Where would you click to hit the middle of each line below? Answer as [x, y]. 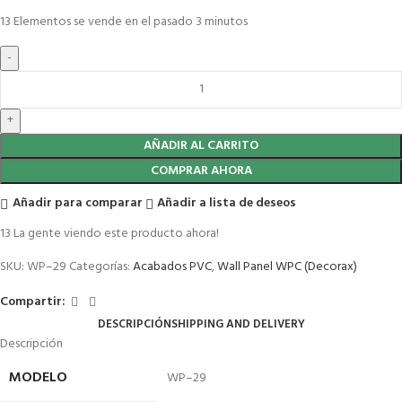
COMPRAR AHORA [201, 170]
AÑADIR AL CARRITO [201, 145]
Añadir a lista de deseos [227, 204]
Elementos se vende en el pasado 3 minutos [131, 22]
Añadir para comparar [77, 204]
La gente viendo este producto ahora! [116, 233]
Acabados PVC [172, 267]
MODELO [38, 377]
